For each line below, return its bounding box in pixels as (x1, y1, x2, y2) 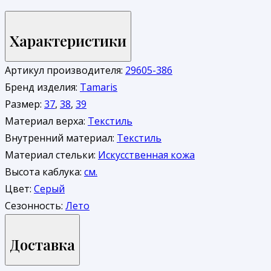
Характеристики (10, 31, 126, 51)
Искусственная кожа (98, 148, 195, 162)
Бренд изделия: (5, 80, 80, 94)
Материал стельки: (5, 148, 98, 162)
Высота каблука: (5, 165, 84, 179)
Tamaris (80, 80, 117, 94)
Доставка (10, 235, 75, 255)
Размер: (5, 97, 44, 111)
